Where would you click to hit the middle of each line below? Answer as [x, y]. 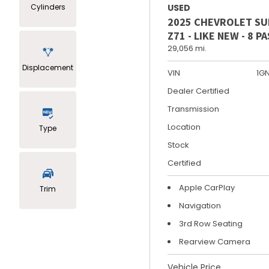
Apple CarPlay [207, 187]
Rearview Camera [215, 241]
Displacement [48, 67]
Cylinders [48, 7]
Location [184, 127]
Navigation [200, 205]
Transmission [193, 109]
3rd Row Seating [211, 223]
